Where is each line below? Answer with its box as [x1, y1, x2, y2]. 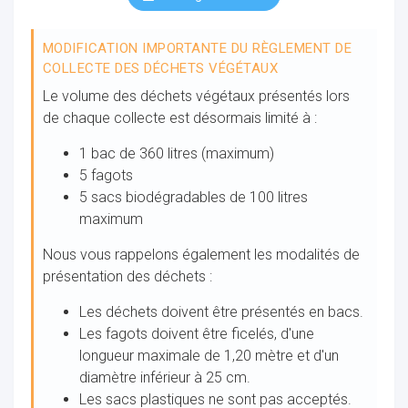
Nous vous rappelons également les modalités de [42, 245, 360, 263]
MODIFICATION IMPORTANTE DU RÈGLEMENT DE [42, 40, 352, 57]
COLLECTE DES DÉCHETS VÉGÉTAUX [42, 60, 279, 77]
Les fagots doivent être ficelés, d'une [78, 324, 314, 342]
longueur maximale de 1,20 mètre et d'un [78, 346, 339, 364]
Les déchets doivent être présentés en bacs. [78, 302, 363, 321]
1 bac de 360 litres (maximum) [78, 144, 274, 162]
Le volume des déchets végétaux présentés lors [42, 87, 350, 105]
